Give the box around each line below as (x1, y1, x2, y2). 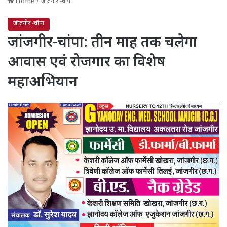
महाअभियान (8, 73, 78, 92)
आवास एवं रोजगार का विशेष (8, 53, 165, 72)
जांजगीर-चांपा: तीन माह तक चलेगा (8, 33, 197, 52)
